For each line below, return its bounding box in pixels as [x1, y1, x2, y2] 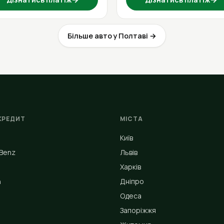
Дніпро [120, 176, 144, 186]
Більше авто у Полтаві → [67, 30, 156, 40]
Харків [120, 162, 141, 171]
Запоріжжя [120, 205, 156, 215]
